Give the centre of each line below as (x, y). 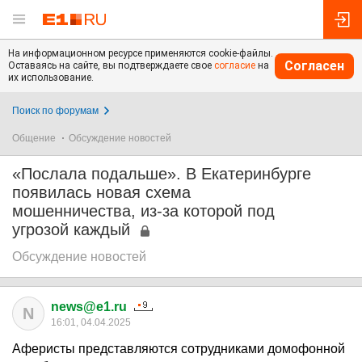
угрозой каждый (71, 229)
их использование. (51, 78)
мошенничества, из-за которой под (143, 211)
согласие (235, 65)
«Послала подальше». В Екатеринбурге (162, 174)
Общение (34, 138)
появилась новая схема (101, 192)
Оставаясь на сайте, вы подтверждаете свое (111, 65)
